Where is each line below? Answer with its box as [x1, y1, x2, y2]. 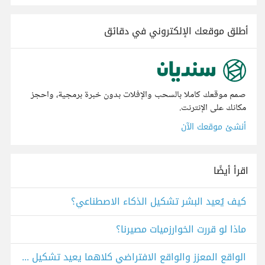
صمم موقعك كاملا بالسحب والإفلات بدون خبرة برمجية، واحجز [31, 87, 246, 104]
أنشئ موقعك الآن [181, 119, 246, 135]
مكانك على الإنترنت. [179, 100, 246, 117]
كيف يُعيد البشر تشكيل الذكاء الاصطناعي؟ [71, 192, 246, 211]
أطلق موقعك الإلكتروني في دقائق [104, 22, 248, 40]
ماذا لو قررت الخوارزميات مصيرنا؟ [116, 220, 246, 239]
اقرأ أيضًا [214, 161, 248, 180]
